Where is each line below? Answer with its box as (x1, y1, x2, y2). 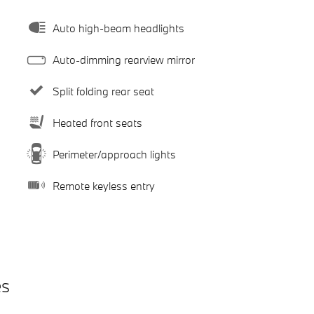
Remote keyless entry (52, 178, 155, 193)
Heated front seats (52, 115, 142, 130)
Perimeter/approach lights (52, 146, 176, 161)
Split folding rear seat (52, 83, 154, 98)
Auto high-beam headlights (52, 20, 184, 35)
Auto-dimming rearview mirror (52, 52, 195, 67)
